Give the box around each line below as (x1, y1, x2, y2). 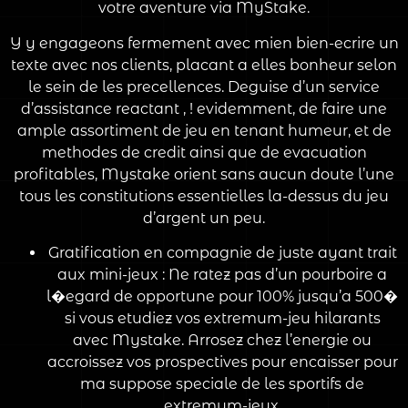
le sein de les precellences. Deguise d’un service (28, 77, 380, 96)
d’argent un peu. (143, 209, 265, 227)
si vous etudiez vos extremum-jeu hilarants (64, 309, 381, 327)
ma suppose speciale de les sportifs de (80, 374, 364, 393)
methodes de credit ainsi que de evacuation (41, 143, 367, 161)
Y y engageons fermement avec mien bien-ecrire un (9, 34, 399, 52)
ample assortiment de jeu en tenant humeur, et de (16, 121, 392, 139)
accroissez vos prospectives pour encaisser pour (46, 352, 398, 371)
